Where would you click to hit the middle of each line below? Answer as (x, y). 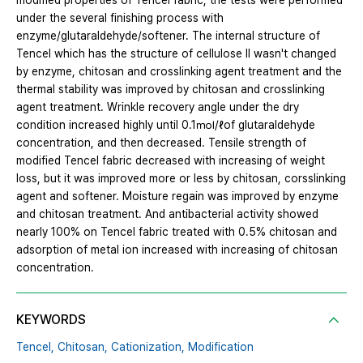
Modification (221, 347)
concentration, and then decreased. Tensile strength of (161, 143)
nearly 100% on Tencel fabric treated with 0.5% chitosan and (177, 232)
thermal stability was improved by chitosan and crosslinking (171, 90)
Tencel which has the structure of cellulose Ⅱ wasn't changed (176, 54)
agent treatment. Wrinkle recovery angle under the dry (158, 107)
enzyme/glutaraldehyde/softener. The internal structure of (168, 36)
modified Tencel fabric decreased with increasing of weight (171, 161)
